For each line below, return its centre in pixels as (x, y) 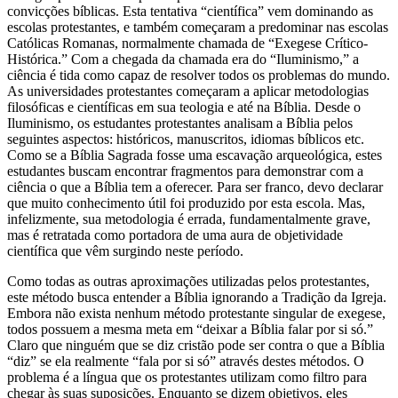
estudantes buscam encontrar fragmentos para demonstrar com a (185, 171)
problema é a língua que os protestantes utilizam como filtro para (187, 378)
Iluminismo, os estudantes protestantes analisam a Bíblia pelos (180, 123)
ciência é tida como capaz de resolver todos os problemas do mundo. (199, 76)
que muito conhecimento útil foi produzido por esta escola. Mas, (186, 203)
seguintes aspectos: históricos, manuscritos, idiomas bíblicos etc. (186, 139)
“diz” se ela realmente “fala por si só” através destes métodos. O (186, 362)
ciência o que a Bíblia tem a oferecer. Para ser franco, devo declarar (195, 187)
